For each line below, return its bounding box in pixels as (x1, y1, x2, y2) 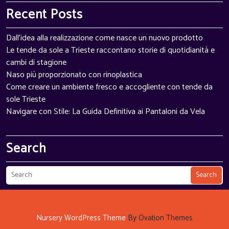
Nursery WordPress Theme (36, 212, 126, 224)
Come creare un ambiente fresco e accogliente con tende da (6, 80, 213, 94)
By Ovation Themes (126, 212, 193, 224)
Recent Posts (6, 4, 83, 26)
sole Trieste (6, 93, 45, 106)
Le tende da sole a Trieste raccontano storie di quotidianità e (6, 43, 215, 57)
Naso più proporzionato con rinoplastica (6, 68, 142, 82)
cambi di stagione (6, 56, 66, 70)
